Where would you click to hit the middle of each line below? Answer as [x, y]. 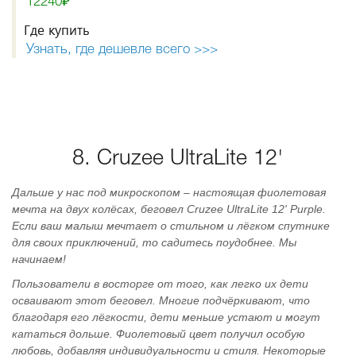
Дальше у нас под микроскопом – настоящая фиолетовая [169, 192]
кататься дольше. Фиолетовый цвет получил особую [159, 334]
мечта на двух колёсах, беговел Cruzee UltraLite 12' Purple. [169, 209]
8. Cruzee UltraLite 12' [178, 159]
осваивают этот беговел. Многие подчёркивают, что [161, 300]
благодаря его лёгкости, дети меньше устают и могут [166, 317]
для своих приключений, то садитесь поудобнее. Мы [154, 242]
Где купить [57, 30]
